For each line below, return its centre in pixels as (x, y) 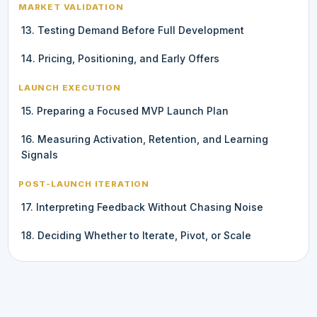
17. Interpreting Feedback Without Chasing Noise (142, 207)
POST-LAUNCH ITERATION (84, 184)
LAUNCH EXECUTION (70, 87)
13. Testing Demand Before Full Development (133, 30)
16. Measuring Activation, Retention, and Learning (145, 139)
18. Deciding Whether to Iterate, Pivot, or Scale (136, 235)
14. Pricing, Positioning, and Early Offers (120, 58)
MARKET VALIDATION (71, 7)
